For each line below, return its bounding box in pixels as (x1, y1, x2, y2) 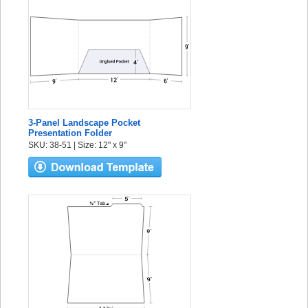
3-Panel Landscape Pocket (28, 118, 140, 128)
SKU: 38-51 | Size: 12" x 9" (28, 140, 126, 150)
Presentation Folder (28, 128, 112, 138)
